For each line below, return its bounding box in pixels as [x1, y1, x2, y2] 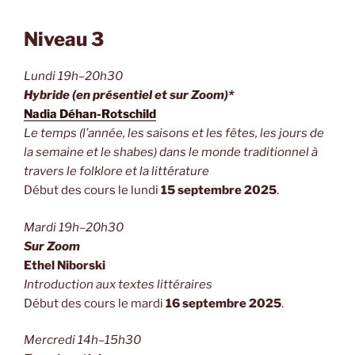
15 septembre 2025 [161, 183, 277, 198]
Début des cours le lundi [24, 183, 161, 198]
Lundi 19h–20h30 [24, 69, 123, 84]
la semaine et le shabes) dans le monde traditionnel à [24, 145, 318, 160]
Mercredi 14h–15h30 [24, 333, 141, 348]
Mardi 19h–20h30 [24, 219, 124, 235]
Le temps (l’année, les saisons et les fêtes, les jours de [24, 126, 324, 141]
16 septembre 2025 [166, 296, 281, 311]
